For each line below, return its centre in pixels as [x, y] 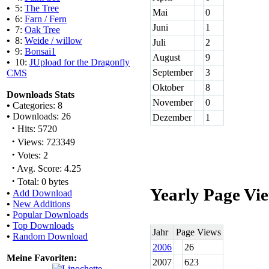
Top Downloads [43, 225]
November [173, 102]
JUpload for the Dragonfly [80, 62]
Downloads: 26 [41, 116]
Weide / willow [53, 41]
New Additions [41, 204]
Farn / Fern [46, 19]
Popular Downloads [50, 215]
